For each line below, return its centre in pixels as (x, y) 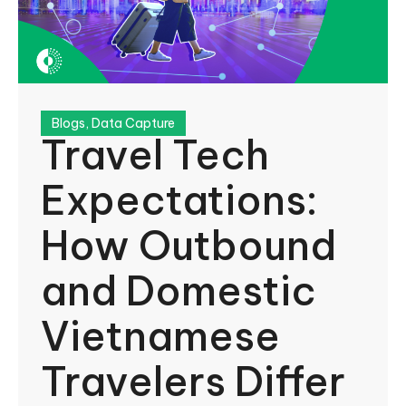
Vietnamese (160, 336)
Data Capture (133, 123)
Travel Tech (155, 155)
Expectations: (179, 200)
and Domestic (179, 290)
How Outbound (188, 245)
